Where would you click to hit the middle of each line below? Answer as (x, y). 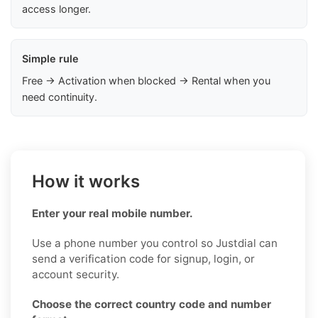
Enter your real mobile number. (113, 213)
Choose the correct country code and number (152, 304)
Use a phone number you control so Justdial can (155, 243)
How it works (86, 181)
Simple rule (50, 58)
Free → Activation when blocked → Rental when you (146, 80)
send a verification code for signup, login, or (143, 258)
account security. (76, 274)
